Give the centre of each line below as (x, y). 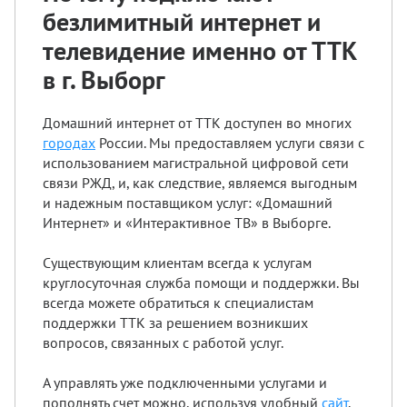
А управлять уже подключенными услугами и (185, 382)
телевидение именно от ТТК (200, 50)
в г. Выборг (104, 79)
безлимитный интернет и (182, 21)
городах (69, 142)
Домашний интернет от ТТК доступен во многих (197, 122)
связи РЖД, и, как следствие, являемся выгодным (200, 182)
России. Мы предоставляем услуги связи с (230, 142)
